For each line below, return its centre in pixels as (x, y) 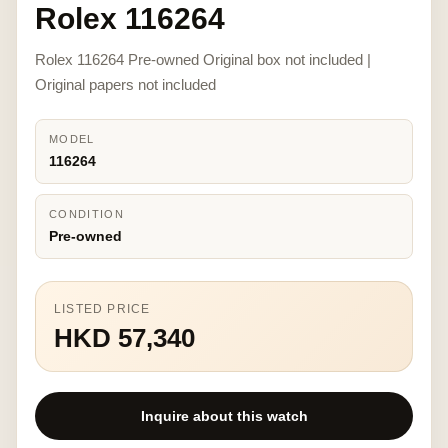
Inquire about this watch (224, 416)
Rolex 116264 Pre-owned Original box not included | (203, 59)
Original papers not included (125, 84)
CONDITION (86, 214)
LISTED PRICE (102, 309)
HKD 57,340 (124, 338)
